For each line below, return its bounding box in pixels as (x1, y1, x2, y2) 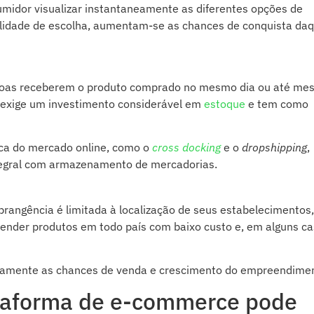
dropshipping (242, 140, 307, 155)
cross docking (152, 140, 221, 155)
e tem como (245, 96, 308, 111)
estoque (204, 96, 245, 111)
